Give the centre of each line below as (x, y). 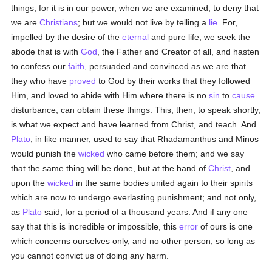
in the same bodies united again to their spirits (163, 183)
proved (83, 81)
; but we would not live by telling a (144, 22)
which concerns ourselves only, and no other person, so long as (133, 241)
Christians (59, 22)
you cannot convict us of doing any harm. (90, 256)
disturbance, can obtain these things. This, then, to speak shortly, (136, 110)
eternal (136, 37)
